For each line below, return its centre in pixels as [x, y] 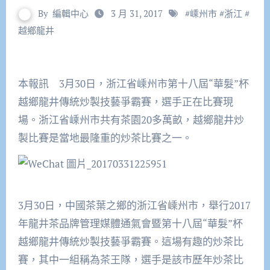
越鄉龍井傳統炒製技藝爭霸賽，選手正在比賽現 [125, 102]
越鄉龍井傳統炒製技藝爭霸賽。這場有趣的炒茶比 [130, 241]
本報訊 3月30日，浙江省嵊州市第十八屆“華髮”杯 [23, 84]
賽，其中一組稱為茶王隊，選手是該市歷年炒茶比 [130, 259]
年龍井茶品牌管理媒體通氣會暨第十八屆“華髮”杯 [130, 223]
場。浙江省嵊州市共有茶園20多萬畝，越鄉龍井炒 [131, 120]
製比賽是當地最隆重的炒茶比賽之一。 [105, 138]
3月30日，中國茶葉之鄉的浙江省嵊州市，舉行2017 [134, 205]
